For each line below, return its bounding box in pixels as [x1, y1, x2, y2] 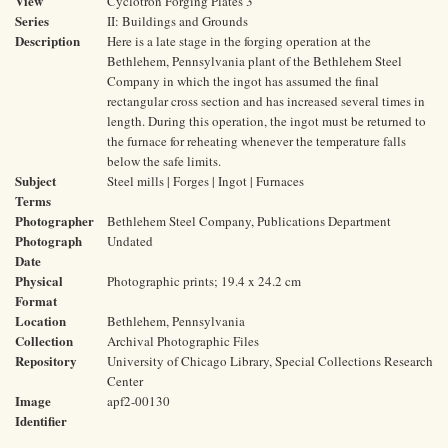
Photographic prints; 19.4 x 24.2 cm [107, 272, 301, 290]
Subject [15, 171, 56, 190]
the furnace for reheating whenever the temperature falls [107, 132, 406, 150]
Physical [15, 271, 63, 290]
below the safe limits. [107, 152, 221, 170]
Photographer [15, 211, 94, 230]
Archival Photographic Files [107, 332, 259, 350]
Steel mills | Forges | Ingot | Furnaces [107, 172, 304, 190]
